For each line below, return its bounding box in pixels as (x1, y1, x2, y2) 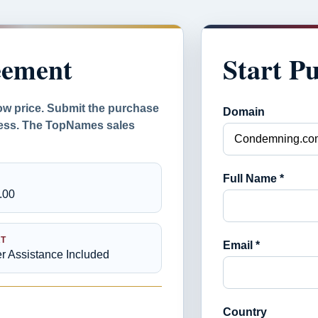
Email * (222, 239, 260, 251)
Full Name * (222, 172, 284, 185)
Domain (222, 106, 265, 118)
